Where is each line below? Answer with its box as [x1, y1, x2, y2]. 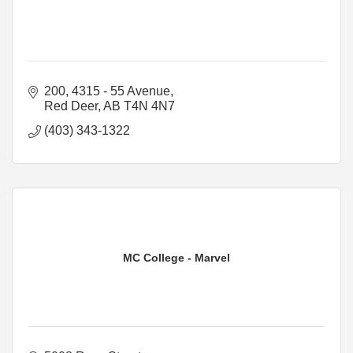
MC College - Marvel [123, 251, 230, 264]
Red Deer [44, 98, 98, 113]
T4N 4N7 [124, 98, 175, 113]
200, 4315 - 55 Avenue [44, 84, 170, 98]
